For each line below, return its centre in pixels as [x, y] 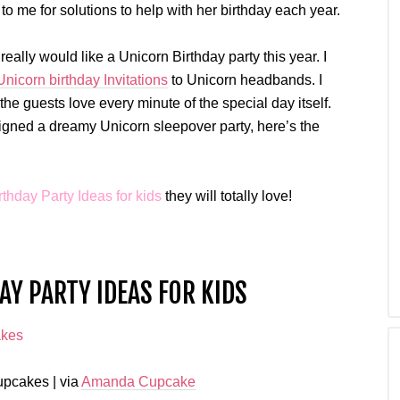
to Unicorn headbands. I [245, 80]
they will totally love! [229, 196]
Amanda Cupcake [138, 382]
